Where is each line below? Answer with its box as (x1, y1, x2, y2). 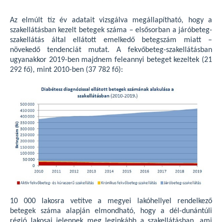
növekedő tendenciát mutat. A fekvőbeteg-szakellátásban (10, 46, 212, 55)
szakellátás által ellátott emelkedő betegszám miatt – (10, 36, 212, 45)
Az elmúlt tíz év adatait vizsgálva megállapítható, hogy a (10, 16, 212, 25)
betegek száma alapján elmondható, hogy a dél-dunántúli (10, 207, 212, 215)
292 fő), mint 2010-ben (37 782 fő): (10, 66, 123, 74)
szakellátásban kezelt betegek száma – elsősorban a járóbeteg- (10, 26, 212, 35)
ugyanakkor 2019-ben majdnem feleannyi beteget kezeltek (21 (10, 56, 212, 64)
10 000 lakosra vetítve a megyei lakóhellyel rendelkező (10, 197, 212, 205)
